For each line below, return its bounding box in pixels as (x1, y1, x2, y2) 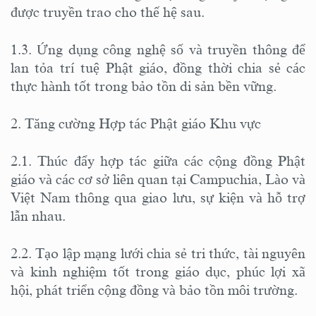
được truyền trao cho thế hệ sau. (11, 4, 208, 20)
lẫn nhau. (11, 207, 69, 224)
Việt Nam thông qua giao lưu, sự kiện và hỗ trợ (11, 189, 305, 205)
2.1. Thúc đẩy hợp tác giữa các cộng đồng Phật (11, 152, 305, 169)
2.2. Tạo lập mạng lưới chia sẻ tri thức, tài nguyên (11, 245, 305, 261)
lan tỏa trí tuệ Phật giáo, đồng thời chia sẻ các (11, 59, 305, 75)
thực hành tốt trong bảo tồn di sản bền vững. (11, 78, 276, 94)
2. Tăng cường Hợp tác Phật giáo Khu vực (11, 115, 261, 131)
